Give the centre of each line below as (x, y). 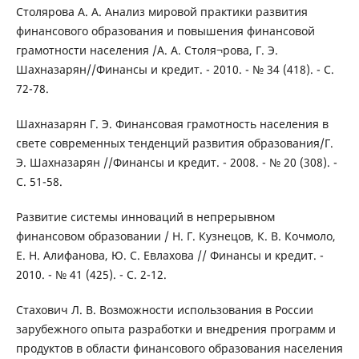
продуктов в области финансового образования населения (179, 349)
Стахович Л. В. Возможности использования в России (164, 310)
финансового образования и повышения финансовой (165, 31)
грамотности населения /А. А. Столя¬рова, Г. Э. (147, 50)
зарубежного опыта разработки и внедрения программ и (175, 329)
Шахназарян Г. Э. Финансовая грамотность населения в (172, 124)
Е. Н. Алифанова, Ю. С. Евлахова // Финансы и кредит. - (169, 256)
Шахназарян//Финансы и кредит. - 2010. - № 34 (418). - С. (175, 70)
